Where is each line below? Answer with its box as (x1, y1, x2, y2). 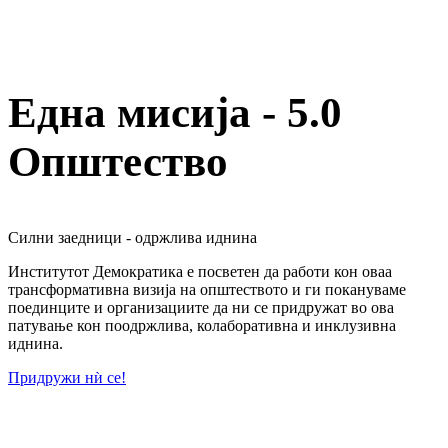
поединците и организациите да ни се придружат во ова (8, 298, 394, 316)
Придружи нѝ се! (8, 368, 126, 386)
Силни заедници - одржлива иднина (8, 228, 257, 246)
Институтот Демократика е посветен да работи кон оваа (8, 262, 392, 280)
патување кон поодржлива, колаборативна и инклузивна (8, 316, 396, 334)
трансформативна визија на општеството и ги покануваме (8, 280, 406, 298)
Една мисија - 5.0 (8, 88, 342, 136)
